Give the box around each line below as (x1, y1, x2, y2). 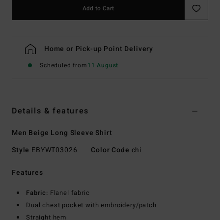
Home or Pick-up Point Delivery (44, 44, 154, 55)
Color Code (91, 145, 130, 156)
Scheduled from (40, 61, 87, 70)
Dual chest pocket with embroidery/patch (26, 200, 157, 210)
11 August (87, 61, 119, 70)
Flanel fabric (48, 188, 90, 198)
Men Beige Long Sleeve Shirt (12, 128, 112, 138)
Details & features (12, 105, 89, 117)
